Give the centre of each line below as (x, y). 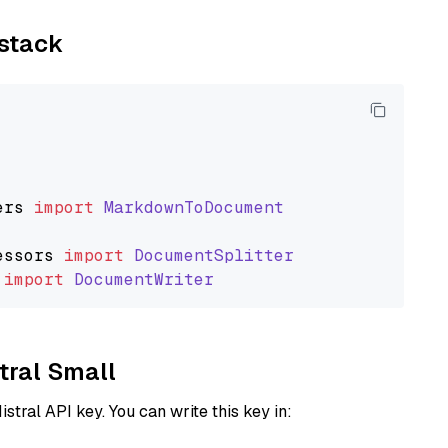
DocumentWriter (144, 279)
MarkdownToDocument (194, 207)
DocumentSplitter (214, 255)
